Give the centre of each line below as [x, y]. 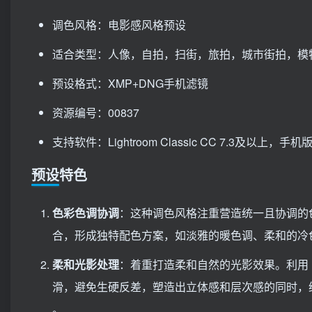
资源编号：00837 [96, 113]
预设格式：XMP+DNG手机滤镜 [130, 84]
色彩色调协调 [86, 213]
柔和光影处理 [86, 265]
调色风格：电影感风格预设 [119, 25]
